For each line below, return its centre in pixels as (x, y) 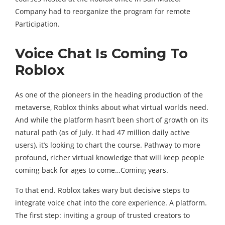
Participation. (37, 24)
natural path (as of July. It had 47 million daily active (102, 132)
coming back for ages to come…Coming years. (92, 170)
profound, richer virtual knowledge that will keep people (110, 157)
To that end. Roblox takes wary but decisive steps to (102, 190)
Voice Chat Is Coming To (101, 53)
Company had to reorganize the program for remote (103, 11)
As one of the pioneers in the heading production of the (109, 95)
